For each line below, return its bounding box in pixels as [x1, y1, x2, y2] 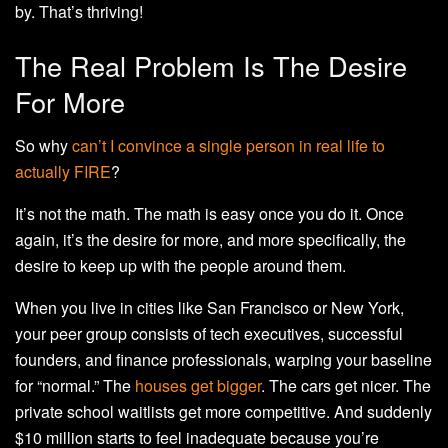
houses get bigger [135, 374, 261, 398]
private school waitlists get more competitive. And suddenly [15, 400, 432, 424]
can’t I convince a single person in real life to [72, 134, 385, 158]
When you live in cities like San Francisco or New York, [15, 296, 404, 320]
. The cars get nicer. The [261, 374, 431, 398]
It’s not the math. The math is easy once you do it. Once [15, 202, 404, 226]
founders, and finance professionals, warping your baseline [15, 348, 432, 372]
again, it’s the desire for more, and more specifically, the [15, 228, 406, 252]
